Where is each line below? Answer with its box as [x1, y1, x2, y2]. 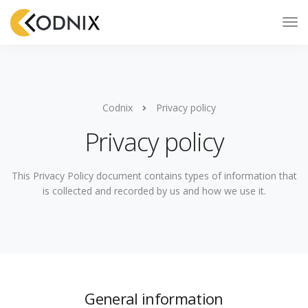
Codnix [102, 101, 133, 114]
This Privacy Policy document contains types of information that [11, 169, 297, 182]
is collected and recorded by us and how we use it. [42, 184, 266, 197]
